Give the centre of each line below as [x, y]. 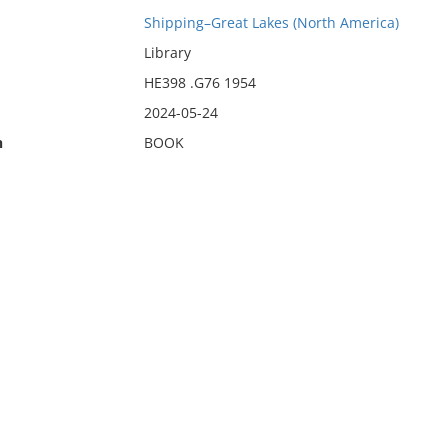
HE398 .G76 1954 [199, 82]
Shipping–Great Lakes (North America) [271, 22]
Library [167, 52]
